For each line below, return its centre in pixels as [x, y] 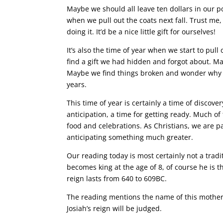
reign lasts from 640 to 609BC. [117, 178]
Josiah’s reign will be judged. [114, 208]
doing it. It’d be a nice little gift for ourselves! [141, 32]
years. [77, 84]
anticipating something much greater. [130, 137]
